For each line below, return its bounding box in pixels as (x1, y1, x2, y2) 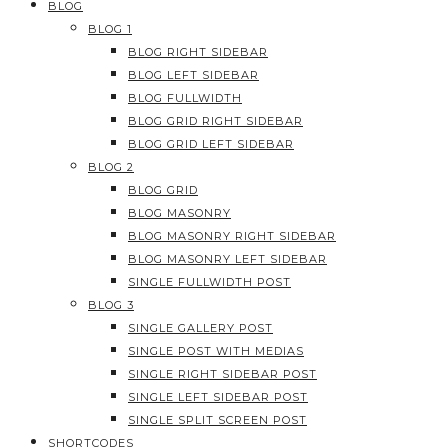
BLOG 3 (88, 298, 134, 312)
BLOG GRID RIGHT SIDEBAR (128, 114, 303, 128)
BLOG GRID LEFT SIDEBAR (128, 137, 294, 151)
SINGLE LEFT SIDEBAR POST (128, 390, 308, 404)
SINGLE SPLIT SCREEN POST (128, 413, 307, 427)
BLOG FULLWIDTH (128, 91, 242, 105)
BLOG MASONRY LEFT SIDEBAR (128, 252, 327, 266)
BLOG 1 (88, 22, 132, 36)
